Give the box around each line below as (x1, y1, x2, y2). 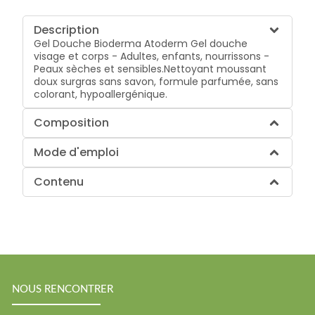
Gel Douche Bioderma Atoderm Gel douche (34, 36, 248, 51)
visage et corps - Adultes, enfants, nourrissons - (34, 49, 270, 63)
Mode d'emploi (34, 143, 120, 160)
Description (34, 21, 100, 38)
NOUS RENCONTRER (12, 284, 113, 295)
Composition (34, 114, 110, 131)
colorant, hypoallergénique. (34, 86, 168, 101)
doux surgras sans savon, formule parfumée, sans (34, 74, 279, 89)
